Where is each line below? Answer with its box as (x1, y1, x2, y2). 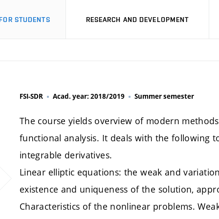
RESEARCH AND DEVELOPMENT (86, 15, 189, 23)
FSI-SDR (20, 92, 43, 101)
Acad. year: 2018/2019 (53, 92, 125, 101)
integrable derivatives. (20, 149, 112, 161)
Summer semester (134, 92, 194, 101)
